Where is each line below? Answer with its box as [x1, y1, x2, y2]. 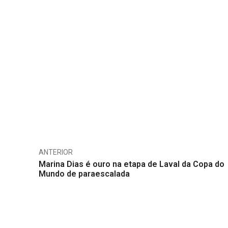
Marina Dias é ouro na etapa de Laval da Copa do [39, 159, 224, 169]
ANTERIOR [39, 148, 73, 156]
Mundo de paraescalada [39, 169, 130, 179]
